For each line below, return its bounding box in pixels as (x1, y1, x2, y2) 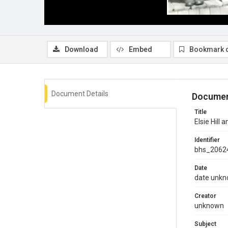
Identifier (194, 136, 220, 144)
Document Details (51, 89, 108, 98)
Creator (194, 192, 216, 199)
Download (65, 45, 98, 53)
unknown (194, 201, 224, 210)
